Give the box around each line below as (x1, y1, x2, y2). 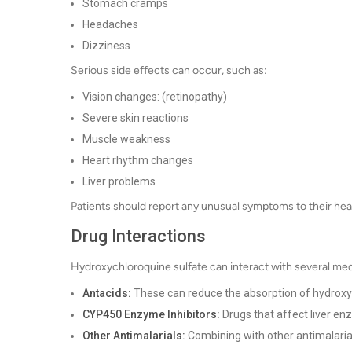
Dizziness (82, 39, 130, 52)
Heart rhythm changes (82, 154, 193, 167)
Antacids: (82, 287, 131, 299)
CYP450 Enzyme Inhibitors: (82, 308, 220, 321)
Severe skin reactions (82, 112, 189, 124)
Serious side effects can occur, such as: (71, 64, 267, 77)
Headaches (82, 18, 138, 31)
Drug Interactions (71, 226, 206, 246)
